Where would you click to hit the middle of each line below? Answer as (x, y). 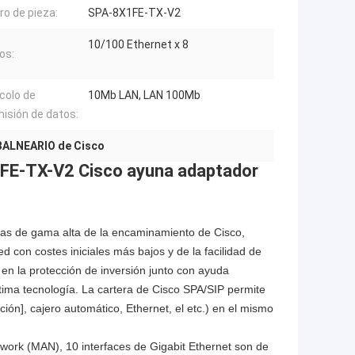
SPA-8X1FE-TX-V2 (134, 13)
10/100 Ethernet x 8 (138, 45)
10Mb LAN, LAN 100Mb (144, 95)
